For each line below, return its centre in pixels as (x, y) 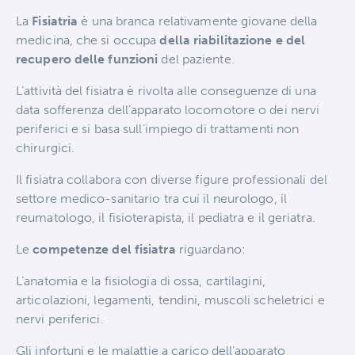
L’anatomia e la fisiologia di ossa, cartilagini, (141, 281)
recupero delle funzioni (89, 59)
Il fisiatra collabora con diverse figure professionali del (172, 180)
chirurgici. (46, 148)
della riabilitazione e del (233, 40)
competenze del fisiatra (104, 250)
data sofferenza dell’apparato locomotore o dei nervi (168, 110)
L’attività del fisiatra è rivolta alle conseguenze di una (166, 91)
